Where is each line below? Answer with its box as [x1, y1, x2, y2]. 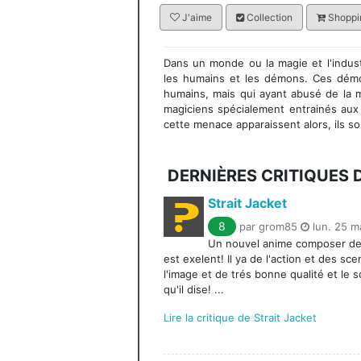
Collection [244, 11, 293, 23]
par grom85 [239, 220, 301, 233]
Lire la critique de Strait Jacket [164, 311, 317, 324]
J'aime [180, 11, 212, 23]
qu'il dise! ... [164, 283, 224, 296]
